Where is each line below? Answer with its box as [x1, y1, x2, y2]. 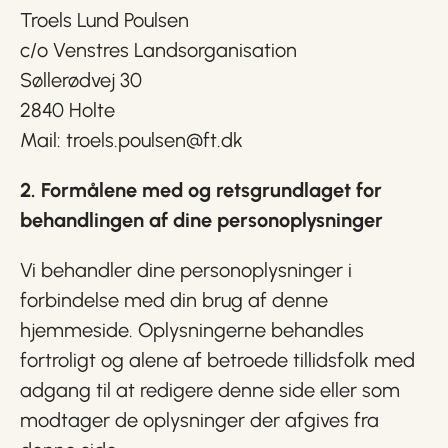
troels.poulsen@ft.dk [66, 128, 243, 152]
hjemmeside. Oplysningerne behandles [20, 318, 364, 342]
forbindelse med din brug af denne [20, 288, 328, 312]
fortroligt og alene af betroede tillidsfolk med [20, 348, 415, 372]
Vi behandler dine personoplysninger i [20, 258, 352, 282]
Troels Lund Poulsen [20, 8, 189, 32]
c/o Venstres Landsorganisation [20, 38, 297, 62]
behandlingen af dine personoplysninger [20, 208, 383, 232]
